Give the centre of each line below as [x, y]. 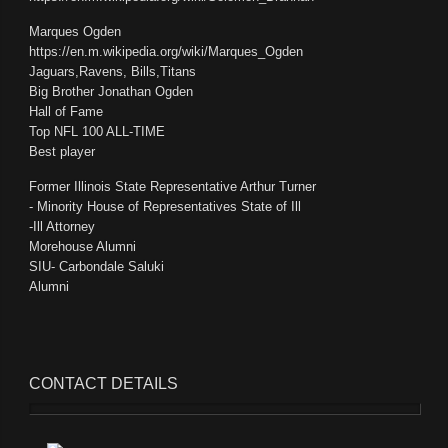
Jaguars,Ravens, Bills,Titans [113, 72]
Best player [62, 152]
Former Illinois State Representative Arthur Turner [173, 187]
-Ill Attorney [62, 227]
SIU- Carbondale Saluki [97, 267]
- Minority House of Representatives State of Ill [165, 207]
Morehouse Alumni [83, 247]
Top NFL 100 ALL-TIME [97, 132]
